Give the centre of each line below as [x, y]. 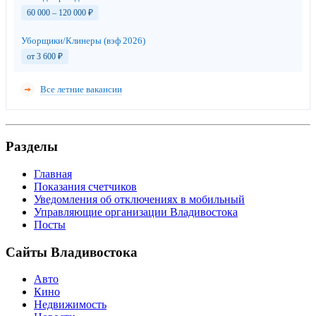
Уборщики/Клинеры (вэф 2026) [83, 41]
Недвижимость [70, 305]
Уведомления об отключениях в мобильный [139, 199]
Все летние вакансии [81, 90]
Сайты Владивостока [72, 252]
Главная [53, 174]
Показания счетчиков [85, 186]
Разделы [32, 147]
